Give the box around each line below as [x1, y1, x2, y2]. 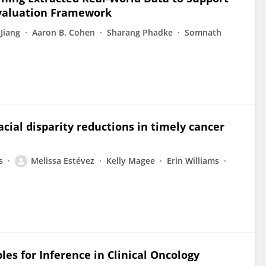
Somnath [185, 27, 221, 38]
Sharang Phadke [107, 27, 173, 38]
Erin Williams [167, 155, 219, 166]
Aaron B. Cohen [32, 27, 95, 38]
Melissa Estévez [31, 155, 94, 166]
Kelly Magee [106, 155, 155, 166]
